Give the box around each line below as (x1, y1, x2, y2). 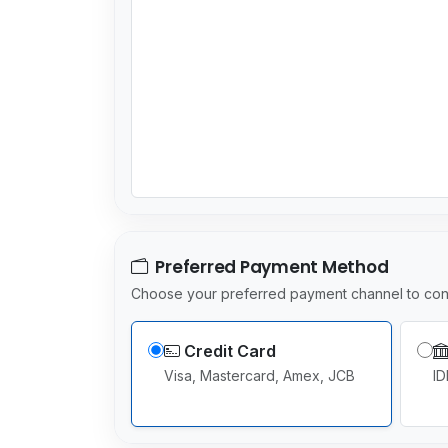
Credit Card (184, 340, 276, 361)
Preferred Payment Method (151, 254, 389, 279)
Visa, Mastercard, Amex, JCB (164, 366, 355, 384)
